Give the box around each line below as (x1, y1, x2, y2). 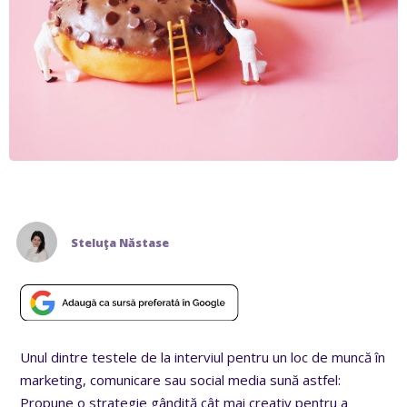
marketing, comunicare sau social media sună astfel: (20, 371, 342, 390)
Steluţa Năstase (71, 234, 169, 251)
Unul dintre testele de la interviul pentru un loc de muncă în (20, 348, 386, 367)
